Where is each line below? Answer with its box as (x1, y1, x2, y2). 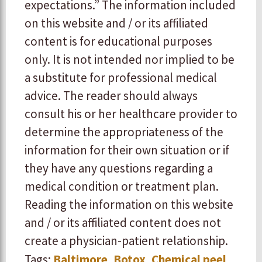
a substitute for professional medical (25, 70, 217, 86)
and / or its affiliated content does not (25, 215, 221, 231)
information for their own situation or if (25, 142, 229, 158)
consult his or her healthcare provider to (25, 106, 237, 122)
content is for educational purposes (25, 33, 212, 50)
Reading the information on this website (25, 196, 233, 213)
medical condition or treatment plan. (25, 178, 219, 195)
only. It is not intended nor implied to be (25, 51, 235, 68)
